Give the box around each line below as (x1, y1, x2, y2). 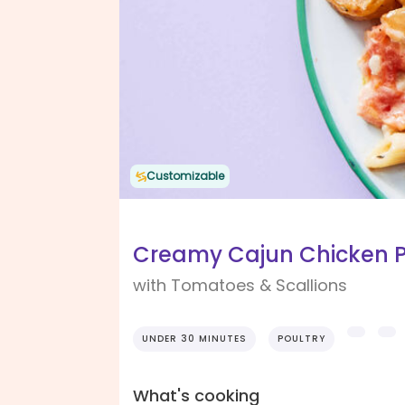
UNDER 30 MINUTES (142, 332, 247, 346)
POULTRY (278, 332, 325, 346)
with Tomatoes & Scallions (133, 274, 347, 297)
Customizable (146, 168, 224, 184)
